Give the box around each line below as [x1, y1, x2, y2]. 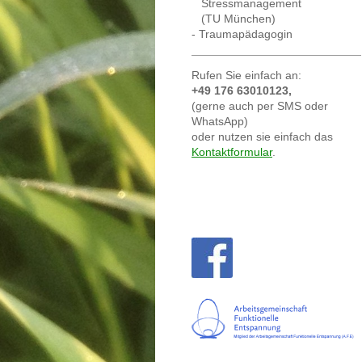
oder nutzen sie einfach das [192, 130, 333, 143]
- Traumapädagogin [192, 27, 293, 40]
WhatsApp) [192, 115, 248, 128]
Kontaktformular [192, 145, 272, 158]
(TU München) [192, 12, 276, 25]
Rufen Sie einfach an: [192, 69, 301, 82]
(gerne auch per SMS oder [192, 99, 328, 112]
